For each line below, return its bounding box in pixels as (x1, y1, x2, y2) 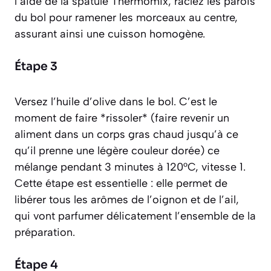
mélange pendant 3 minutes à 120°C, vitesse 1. (15, 160, 246, 174)
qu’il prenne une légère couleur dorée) (15, 143, 204, 157)
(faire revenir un (151, 111, 229, 125)
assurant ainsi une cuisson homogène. (15, 27, 205, 41)
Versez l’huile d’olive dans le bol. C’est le (15, 94, 217, 108)
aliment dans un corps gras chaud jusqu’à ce (15, 127, 238, 141)
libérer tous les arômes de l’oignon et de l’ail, (15, 192, 239, 206)
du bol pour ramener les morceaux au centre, (15, 10, 238, 24)
